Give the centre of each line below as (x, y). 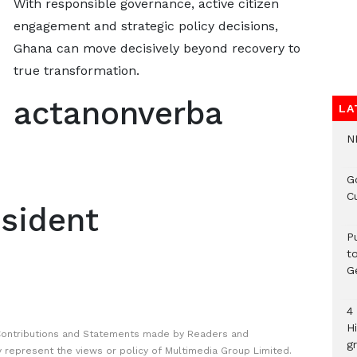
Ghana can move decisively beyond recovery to (157, 48)
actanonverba (118, 114)
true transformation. (76, 71)
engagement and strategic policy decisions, (145, 26)
